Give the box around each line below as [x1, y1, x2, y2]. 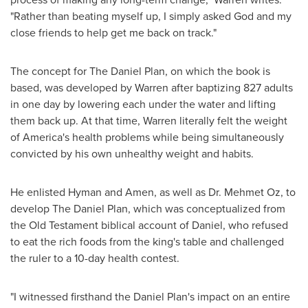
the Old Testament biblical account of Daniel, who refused [10, 217, 288, 233]
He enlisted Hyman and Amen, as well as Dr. [10, 184, 224, 200]
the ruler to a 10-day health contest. [10, 250, 179, 266]
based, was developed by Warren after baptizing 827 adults [10, 79, 293, 96]
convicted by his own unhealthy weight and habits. [10, 145, 254, 162]
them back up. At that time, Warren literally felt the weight [10, 112, 287, 129]
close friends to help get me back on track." [10, 24, 217, 41]
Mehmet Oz [224, 184, 280, 200]
